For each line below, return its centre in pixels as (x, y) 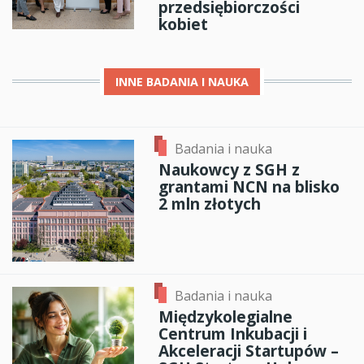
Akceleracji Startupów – (249, 351)
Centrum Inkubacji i (233, 334)
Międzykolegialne (225, 317)
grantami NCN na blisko (249, 187)
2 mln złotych (210, 204)
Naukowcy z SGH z (229, 170)
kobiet (183, 24)
